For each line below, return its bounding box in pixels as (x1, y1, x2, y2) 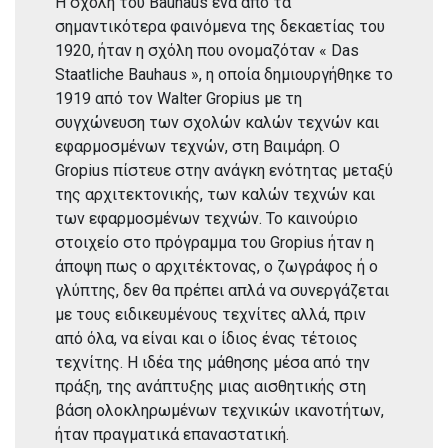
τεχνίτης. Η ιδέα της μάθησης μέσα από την (55, 353, 370, 372)
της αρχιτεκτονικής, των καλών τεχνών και (55, 185, 375, 204)
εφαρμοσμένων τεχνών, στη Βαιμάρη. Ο (55, 137, 340, 156)
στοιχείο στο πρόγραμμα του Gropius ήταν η (55, 233, 374, 252)
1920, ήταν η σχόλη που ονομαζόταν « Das (55, 41, 359, 60)
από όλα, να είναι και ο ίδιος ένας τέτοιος (55, 329, 358, 348)
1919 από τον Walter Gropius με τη (55, 89, 302, 108)
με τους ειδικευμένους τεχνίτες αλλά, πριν (55, 305, 366, 324)
